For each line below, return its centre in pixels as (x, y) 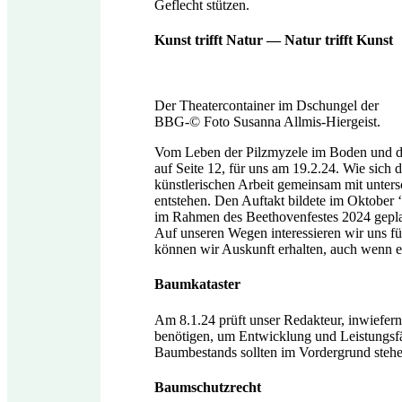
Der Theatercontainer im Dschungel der (267, 106)
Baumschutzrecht (208, 388)
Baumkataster (197, 284)
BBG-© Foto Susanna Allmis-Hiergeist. (267, 122)
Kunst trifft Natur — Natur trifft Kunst (274, 39)
